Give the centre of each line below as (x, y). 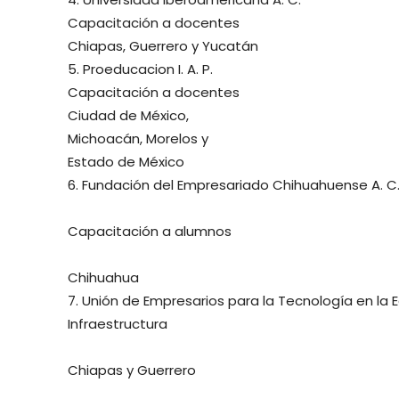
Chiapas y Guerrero (132, 370)
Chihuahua (103, 278)
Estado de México (126, 162)
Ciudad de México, (128, 116)
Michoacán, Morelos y (138, 139)
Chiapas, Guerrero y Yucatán (163, 46)
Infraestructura (118, 324)
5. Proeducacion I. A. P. (140, 69)
